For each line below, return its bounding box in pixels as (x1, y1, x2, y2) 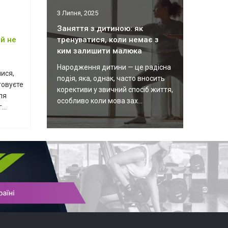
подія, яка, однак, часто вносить (57, 74, 165, 82)
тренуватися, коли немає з (57, 35, 159, 44)
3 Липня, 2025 (57, 9, 98, 17)
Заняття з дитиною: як (57, 24, 143, 33)
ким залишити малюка (57, 46, 142, 55)
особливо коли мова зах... (57, 97, 142, 105)
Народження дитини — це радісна (57, 63, 171, 71)
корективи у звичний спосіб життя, (57, 85, 173, 94)
